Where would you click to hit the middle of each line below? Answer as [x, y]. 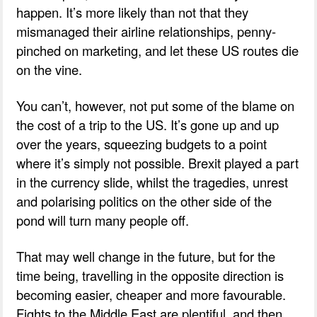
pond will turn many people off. [103, 220]
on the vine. [50, 69]
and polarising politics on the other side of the [144, 201]
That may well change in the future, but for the [146, 256]
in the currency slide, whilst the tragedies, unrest [152, 181]
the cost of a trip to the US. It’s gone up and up [148, 124]
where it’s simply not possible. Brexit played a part [158, 162]
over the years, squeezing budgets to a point [142, 143]
